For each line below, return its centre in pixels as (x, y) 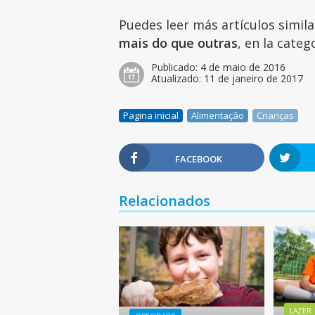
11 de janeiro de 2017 (254, 78)
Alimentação (218, 115)
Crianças (276, 115)
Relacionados (165, 200)
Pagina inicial (151, 115)
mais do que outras (179, 43)
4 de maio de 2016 (243, 67)
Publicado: (176, 67)
